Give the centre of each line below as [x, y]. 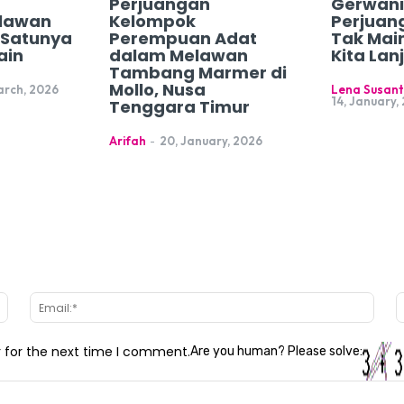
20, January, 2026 [211, 141]
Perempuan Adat [183, 39]
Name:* [29, 301]
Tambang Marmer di [197, 73]
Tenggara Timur [179, 107]
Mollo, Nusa [157, 90]
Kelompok [152, 22]
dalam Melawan [178, 56]
